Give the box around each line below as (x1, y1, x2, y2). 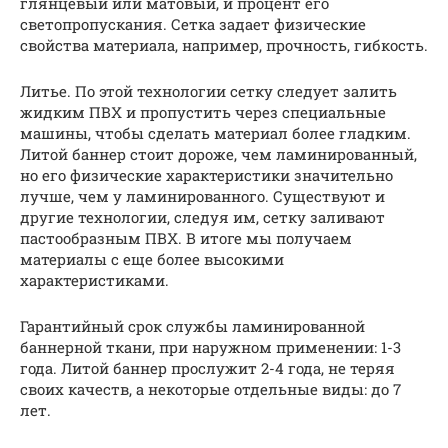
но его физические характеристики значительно (20, 165, 393, 186)
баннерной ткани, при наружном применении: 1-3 (20, 337, 401, 358)
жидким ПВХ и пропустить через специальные (20, 102, 386, 123)
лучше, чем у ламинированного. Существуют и (20, 186, 385, 207)
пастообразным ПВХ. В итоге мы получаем (20, 228, 352, 249)
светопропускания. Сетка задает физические (20, 14, 366, 35)
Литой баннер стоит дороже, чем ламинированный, (20, 144, 417, 165)
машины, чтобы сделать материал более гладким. (20, 123, 411, 144)
